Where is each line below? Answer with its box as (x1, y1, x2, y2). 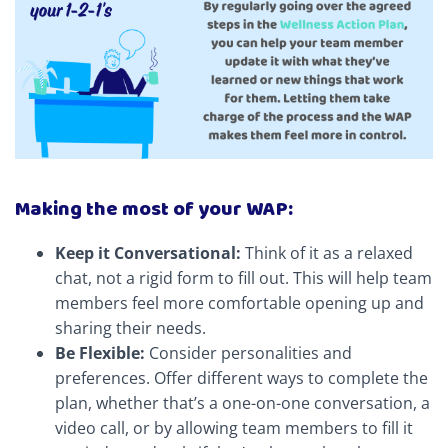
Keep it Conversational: (55, 242, 245, 264)
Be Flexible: (55, 342, 145, 364)
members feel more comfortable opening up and (55, 292, 424, 314)
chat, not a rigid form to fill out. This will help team (55, 267, 432, 289)
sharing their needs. (55, 317, 206, 339)
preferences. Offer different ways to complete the (55, 367, 428, 389)
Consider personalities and (145, 342, 352, 364)
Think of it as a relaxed (245, 242, 413, 264)
